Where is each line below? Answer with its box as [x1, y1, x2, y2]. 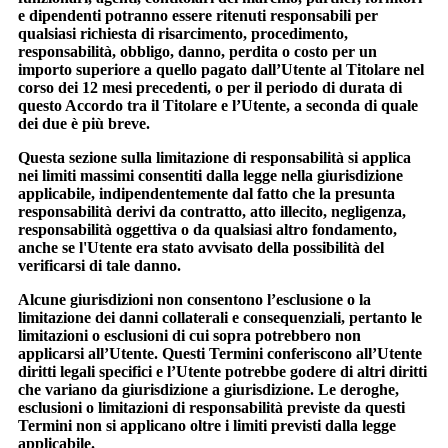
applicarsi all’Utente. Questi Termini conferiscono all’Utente [18, 345, 422, 363]
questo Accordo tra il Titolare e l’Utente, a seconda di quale [18, 97, 418, 115]
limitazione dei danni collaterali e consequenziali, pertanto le [18, 309, 422, 327]
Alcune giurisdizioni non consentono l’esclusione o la [18, 291, 371, 309]
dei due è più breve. [18, 115, 150, 133]
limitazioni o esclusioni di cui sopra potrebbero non [18, 327, 361, 345]
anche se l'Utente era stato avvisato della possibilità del [18, 239, 384, 257]
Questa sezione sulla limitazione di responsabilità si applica [18, 149, 411, 167]
